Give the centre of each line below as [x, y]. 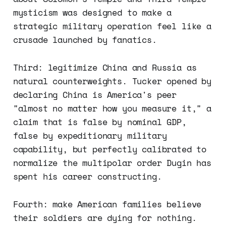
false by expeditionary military [90, 136]
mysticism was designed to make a [92, 13]
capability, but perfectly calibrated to [110, 149]
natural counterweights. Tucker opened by [112, 81]
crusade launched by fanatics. [85, 40]
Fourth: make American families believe [107, 204]
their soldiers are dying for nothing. [105, 218]
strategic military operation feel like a [112, 26]
